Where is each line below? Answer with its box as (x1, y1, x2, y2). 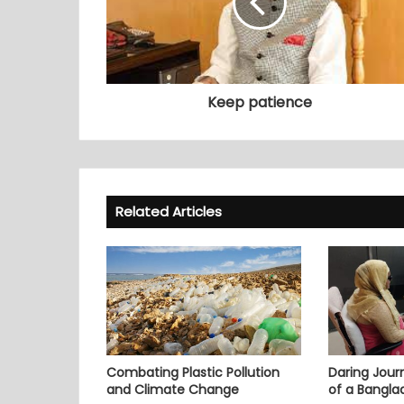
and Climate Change (106, 381, 239, 399)
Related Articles (115, 201, 222, 221)
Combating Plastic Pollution (106, 363, 280, 382)
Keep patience (207, 91, 312, 113)
